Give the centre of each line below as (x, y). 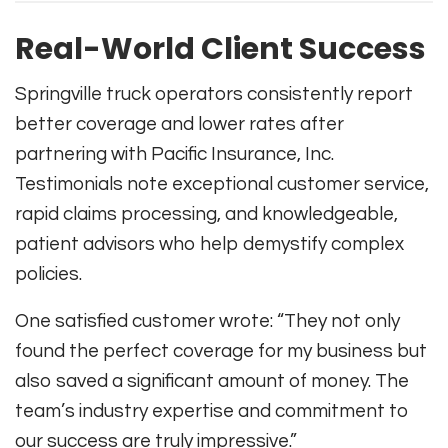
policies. (48, 273)
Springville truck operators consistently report (214, 93)
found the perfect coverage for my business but (221, 350)
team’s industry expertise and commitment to (212, 410)
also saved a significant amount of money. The (212, 380)
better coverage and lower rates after (179, 123)
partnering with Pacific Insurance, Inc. (174, 153)
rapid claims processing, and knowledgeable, (206, 213)
